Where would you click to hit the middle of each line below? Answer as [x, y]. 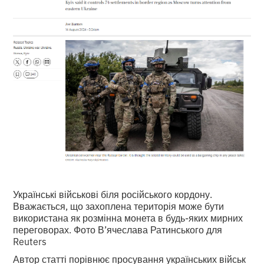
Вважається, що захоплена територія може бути [119, 206]
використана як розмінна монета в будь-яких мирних [128, 218]
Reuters [30, 241]
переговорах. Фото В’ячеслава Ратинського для [118, 230]
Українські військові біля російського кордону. [113, 194]
